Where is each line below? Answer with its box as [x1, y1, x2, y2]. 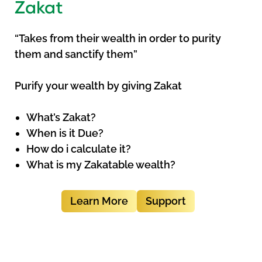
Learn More [70, 195, 128, 208]
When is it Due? [26, 127, 104, 140]
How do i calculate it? [26, 143, 131, 156]
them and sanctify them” [15, 48, 137, 61]
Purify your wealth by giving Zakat [15, 80, 182, 92]
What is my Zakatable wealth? [26, 158, 175, 171]
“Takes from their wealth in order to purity [15, 32, 221, 45]
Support [146, 195, 186, 208]
